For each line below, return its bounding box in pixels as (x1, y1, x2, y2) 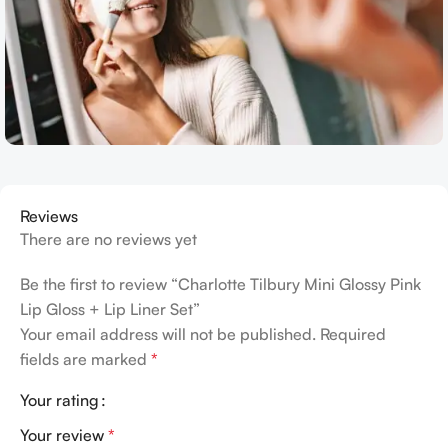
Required (320, 323, 386, 344)
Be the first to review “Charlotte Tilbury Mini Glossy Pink (20, 273, 421, 294)
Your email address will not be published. (20, 323, 316, 344)
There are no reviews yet (20, 228, 197, 249)
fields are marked (20, 348, 151, 369)
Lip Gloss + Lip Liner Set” (20, 298, 200, 319)
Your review (20, 424, 108, 445)
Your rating (20, 389, 99, 410)
